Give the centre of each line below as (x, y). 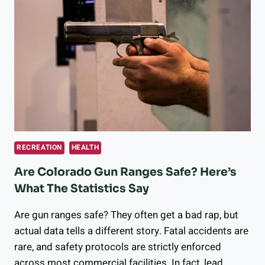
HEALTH (85, 147)
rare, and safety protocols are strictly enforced (118, 247)
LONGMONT (86, 14)
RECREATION (39, 147)
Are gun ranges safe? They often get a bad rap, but (126, 215)
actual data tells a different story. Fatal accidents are (131, 231)
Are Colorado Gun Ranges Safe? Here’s (125, 172)
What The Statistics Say (82, 188)
